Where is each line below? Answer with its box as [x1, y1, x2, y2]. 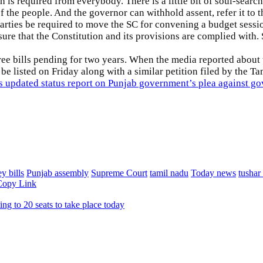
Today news [191, 168, 236, 178]
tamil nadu [150, 168, 188, 178]
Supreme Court [91, 168, 147, 178]
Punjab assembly [26, 168, 89, 178]
